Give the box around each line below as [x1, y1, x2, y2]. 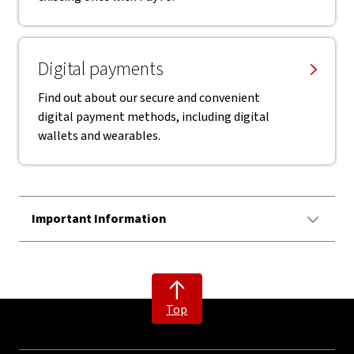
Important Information [32, 209, 166, 228]
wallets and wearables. [38, 126, 160, 145]
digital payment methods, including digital [38, 107, 269, 126]
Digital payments [38, 55, 164, 83]
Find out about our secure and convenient [38, 88, 260, 107]
